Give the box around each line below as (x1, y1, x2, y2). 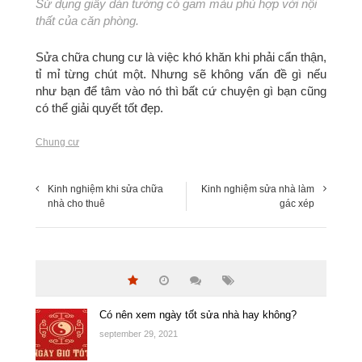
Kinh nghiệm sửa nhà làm (201, 183, 314, 195)
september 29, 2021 (99, 329, 178, 339)
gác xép (280, 198, 314, 209)
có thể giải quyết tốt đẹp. (36, 101, 163, 115)
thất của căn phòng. (36, 14, 139, 27)
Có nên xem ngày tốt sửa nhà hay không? (99, 309, 297, 321)
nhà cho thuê (48, 198, 105, 209)
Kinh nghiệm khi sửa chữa (48, 183, 163, 195)
